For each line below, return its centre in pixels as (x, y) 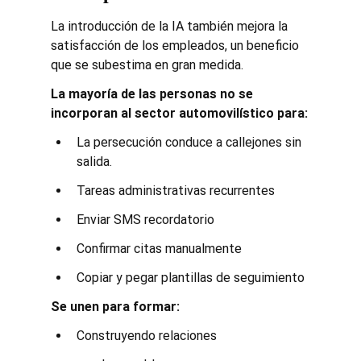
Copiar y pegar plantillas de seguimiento (190, 277)
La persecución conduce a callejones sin (190, 142)
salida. (94, 161)
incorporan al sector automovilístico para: (179, 113)
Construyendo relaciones (146, 335)
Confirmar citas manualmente (159, 248)
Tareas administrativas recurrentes (175, 190)
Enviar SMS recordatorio (145, 219)
